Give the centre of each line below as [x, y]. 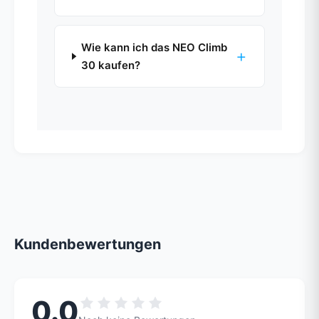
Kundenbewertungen [88, 245]
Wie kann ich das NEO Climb [155, 48]
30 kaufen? [111, 66]
